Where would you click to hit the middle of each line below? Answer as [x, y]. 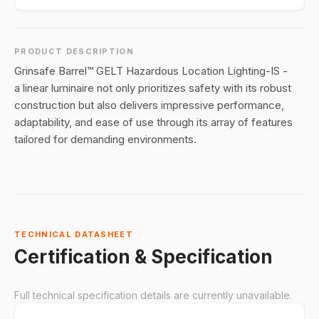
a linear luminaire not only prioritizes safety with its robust [153, 88]
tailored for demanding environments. [105, 139]
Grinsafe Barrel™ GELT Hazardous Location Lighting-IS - [151, 71]
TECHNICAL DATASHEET [74, 234]
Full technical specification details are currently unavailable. [153, 295]
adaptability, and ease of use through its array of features [153, 122]
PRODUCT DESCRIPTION [74, 51]
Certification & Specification [143, 257]
